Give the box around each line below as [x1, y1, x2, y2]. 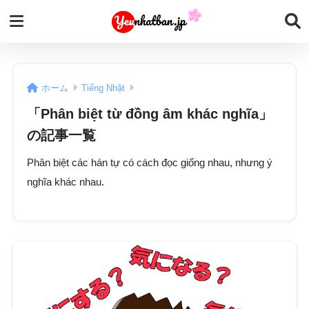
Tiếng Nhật [81, 82, 125, 93]
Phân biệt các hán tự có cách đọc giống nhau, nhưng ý [26, 157, 272, 168]
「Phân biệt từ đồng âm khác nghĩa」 [26, 106, 272, 121]
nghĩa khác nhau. [26, 176, 104, 188]
